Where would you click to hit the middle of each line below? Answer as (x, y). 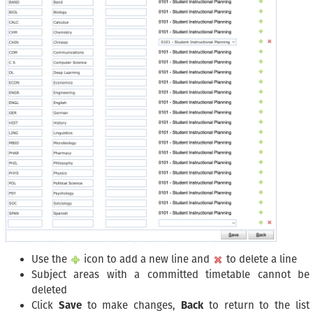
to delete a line (260, 260)
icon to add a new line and (147, 260)
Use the (51, 260)
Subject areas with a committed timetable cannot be (170, 275)
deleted (49, 290)
